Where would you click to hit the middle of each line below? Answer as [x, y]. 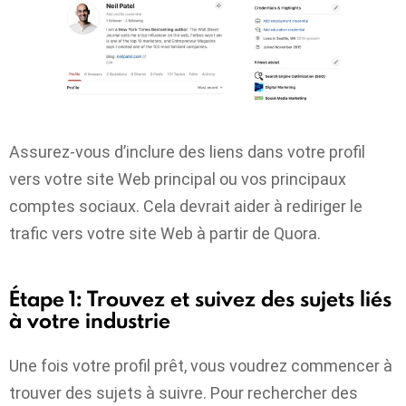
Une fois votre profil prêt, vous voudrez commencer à [201, 365]
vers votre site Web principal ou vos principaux [178, 179]
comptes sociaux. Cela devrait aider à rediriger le [186, 207]
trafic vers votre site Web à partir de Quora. [165, 234]
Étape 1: [46, 299]
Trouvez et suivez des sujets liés [239, 299]
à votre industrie [90, 321]
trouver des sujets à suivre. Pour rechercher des [184, 392]
